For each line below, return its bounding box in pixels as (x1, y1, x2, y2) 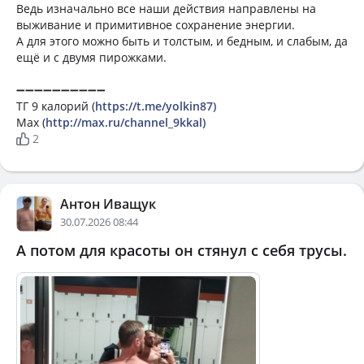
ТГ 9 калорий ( (16, 98, 95, 114)
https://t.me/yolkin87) (95, 98, 216, 114)
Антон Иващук (60, 195, 156, 213)
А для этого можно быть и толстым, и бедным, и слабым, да (16, 33, 348, 49)
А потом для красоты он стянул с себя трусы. (16, 240, 347, 260)
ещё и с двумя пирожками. (16, 50, 167, 65)
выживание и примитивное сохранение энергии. (16, 17, 295, 32)
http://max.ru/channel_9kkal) (45, 115, 206, 130)
